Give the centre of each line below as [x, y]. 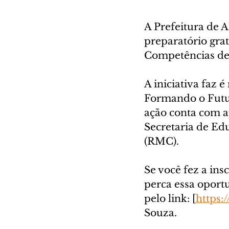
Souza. [161, 213]
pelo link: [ [170, 198]
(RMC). [163, 141]
